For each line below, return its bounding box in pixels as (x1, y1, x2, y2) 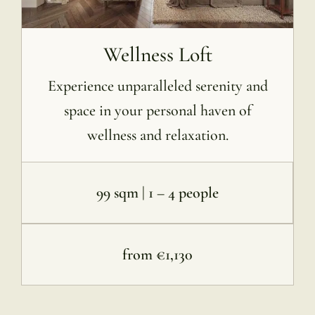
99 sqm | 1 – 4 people (96, 184, 219, 202)
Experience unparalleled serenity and (47, 77, 268, 96)
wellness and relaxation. (86, 126, 229, 145)
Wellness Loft (103, 42, 212, 67)
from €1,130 (122, 245, 193, 264)
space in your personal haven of (63, 101, 252, 120)
